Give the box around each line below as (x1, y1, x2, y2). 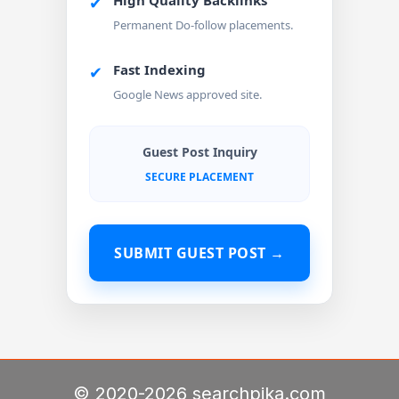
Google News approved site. (113, 86, 262, 103)
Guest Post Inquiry (142, 143, 257, 161)
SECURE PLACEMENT (145, 169, 254, 185)
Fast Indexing (113, 61, 206, 79)
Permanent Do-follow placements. (113, 17, 293, 34)
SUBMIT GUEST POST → (114, 243, 285, 264)
